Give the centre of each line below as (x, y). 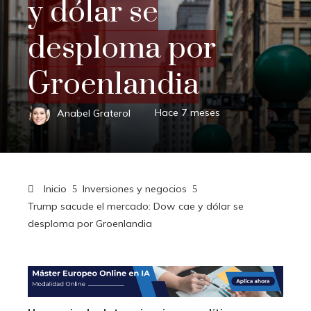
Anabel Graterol (94, 113)
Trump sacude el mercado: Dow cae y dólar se (136, 206)
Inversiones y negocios (135, 188)
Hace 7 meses (187, 113)
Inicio (54, 188)
